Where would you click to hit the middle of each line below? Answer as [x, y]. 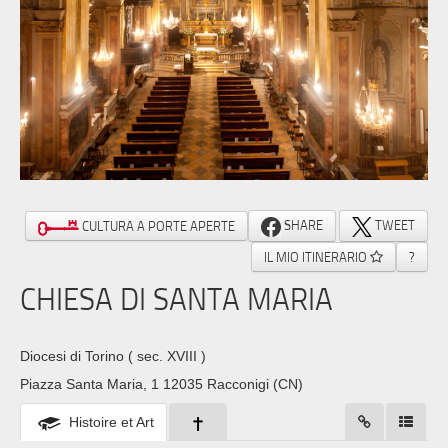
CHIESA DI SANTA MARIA [176, 298]
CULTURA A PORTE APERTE [157, 226]
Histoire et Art [111, 422]
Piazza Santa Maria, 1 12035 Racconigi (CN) [161, 384]
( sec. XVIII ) [167, 356]
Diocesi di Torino [74, 356]
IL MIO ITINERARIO [317, 256]
